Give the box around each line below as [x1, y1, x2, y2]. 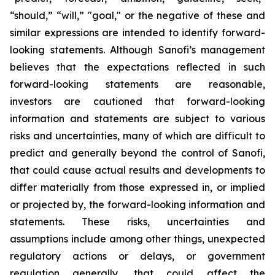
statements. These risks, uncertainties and [10, 215, 265, 228]
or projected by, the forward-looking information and [10, 198, 265, 211]
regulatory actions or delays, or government [10, 250, 265, 262]
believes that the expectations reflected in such [10, 61, 265, 73]
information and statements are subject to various [10, 112, 265, 125]
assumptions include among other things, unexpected [10, 233, 265, 245]
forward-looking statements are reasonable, [10, 78, 265, 90]
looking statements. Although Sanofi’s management [10, 44, 265, 56]
